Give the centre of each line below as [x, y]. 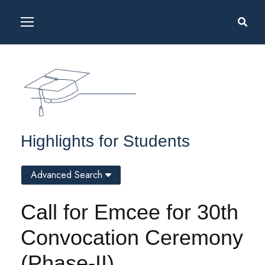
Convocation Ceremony [132, 238]
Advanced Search [68, 175]
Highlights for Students [105, 141]
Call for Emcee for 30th [130, 212]
